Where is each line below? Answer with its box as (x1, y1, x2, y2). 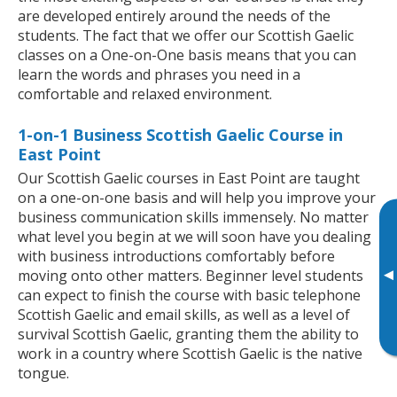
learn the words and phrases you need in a (18, 64, 300, 84)
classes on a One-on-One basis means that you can (18, 44, 356, 65)
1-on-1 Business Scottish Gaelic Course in (18, 123, 343, 145)
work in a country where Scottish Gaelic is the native (18, 343, 362, 363)
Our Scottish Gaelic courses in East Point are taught (18, 167, 360, 188)
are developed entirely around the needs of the (18, 5, 331, 26)
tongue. (18, 362, 69, 383)
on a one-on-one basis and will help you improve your (18, 187, 376, 207)
